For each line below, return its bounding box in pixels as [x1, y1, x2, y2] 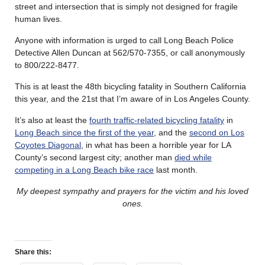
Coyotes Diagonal [15, 140, 81, 150]
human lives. [15, 14, 62, 24]
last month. [154, 164, 198, 174]
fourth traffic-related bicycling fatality [89, 115, 224, 125]
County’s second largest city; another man [15, 152, 174, 162]
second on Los [189, 127, 244, 137]
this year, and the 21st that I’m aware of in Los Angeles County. [15, 93, 250, 104]
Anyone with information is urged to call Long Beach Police [15, 35, 234, 45]
